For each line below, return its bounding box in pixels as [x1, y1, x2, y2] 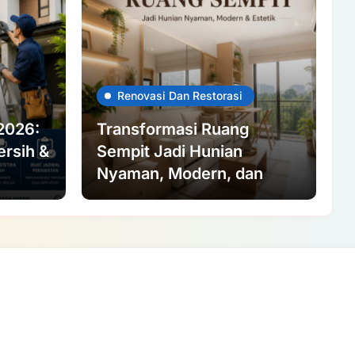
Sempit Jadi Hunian [96, 142, 242, 162]
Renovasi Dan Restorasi [116, 89, 242, 103]
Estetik [96, 186, 148, 206]
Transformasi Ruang [96, 120, 250, 139]
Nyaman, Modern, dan [96, 164, 263, 184]
